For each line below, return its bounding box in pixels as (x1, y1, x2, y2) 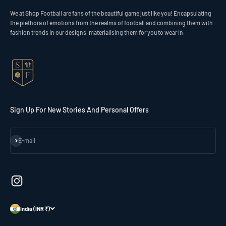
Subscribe (10, 135, 36, 142)
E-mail (18, 137, 35, 144)
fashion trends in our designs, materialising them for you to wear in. (10, 28, 185, 36)
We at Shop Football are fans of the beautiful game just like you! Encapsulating (10, 9, 211, 17)
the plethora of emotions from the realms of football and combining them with (10, 19, 213, 26)
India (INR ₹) (20, 205, 50, 212)
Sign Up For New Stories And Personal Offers (10, 105, 149, 114)
